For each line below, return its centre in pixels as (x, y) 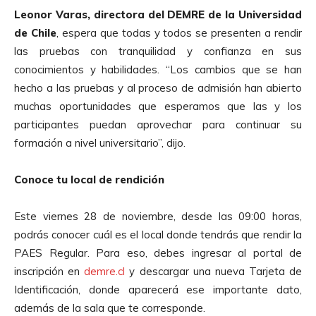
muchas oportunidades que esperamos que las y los (158, 106)
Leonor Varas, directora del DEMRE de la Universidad (158, 14)
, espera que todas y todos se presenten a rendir (179, 32)
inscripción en (49, 271)
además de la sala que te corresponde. (110, 308)
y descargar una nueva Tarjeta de (213, 271)
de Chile (35, 32)
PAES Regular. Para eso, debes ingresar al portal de (158, 253)
